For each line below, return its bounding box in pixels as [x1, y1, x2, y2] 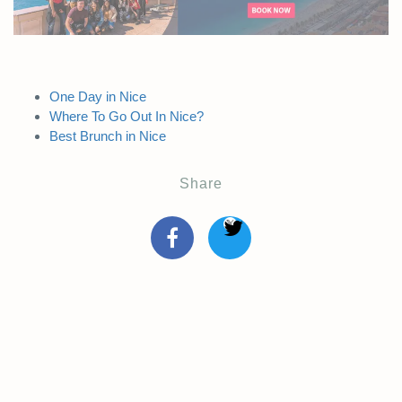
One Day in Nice [49, 88, 146, 104]
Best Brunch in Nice [49, 127, 166, 144]
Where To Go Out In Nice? [49, 108, 204, 124]
